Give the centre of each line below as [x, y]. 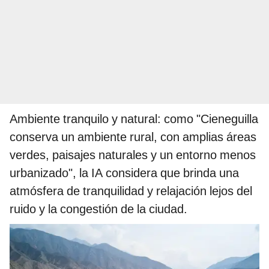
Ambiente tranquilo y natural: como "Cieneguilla [134, 119]
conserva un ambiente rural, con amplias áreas [133, 137]
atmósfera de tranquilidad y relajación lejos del [131, 191]
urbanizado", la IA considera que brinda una [124, 173]
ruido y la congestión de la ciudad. [98, 209]
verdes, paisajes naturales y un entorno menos [133, 155]
